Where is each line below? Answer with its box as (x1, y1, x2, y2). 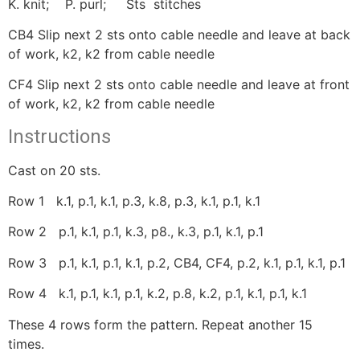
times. (8, 335, 44, 352)
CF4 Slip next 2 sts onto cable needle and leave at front (8, 76, 350, 93)
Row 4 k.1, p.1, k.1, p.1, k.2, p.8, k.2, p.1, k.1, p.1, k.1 (8, 285, 307, 302)
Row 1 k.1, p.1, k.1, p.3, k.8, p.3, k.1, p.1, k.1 (8, 193, 260, 210)
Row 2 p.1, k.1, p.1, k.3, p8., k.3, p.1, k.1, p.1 (8, 223, 264, 240)
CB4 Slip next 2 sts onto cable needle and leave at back (8, 26, 350, 43)
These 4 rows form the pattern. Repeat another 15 (8, 316, 313, 333)
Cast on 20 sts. (8, 162, 100, 178)
